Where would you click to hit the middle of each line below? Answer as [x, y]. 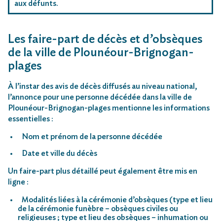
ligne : [18, 182]
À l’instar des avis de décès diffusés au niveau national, [102, 86]
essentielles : [31, 119]
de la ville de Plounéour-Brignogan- [101, 53]
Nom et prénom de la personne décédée [92, 136]
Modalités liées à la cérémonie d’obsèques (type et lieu [117, 200]
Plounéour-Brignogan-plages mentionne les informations [109, 108]
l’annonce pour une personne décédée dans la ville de [100, 97]
